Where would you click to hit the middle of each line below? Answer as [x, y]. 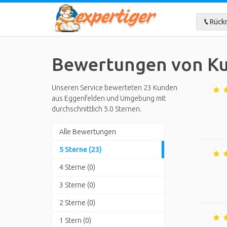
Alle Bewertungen [88, 132]
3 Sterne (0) [77, 185]
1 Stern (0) [75, 220]
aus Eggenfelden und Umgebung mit [109, 98]
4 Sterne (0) [77, 167]
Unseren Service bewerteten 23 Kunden [115, 88]
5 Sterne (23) [81, 149]
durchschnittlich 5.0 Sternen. [97, 109]
